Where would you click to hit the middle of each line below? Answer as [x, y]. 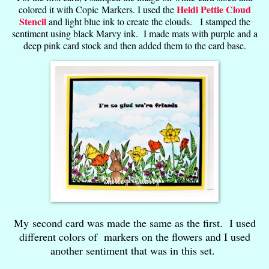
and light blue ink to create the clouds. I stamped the [148, 21]
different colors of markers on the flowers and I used [134, 236]
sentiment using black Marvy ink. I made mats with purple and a [134, 33]
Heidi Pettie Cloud [213, 9]
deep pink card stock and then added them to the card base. [134, 45]
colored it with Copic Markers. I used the [97, 9]
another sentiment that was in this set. [134, 250]
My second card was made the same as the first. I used [134, 222]
